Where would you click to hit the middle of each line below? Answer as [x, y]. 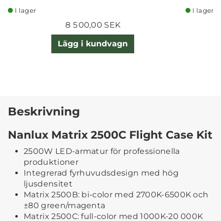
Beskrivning [44, 111]
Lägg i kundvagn [92, 44]
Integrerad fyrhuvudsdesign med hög [101, 173]
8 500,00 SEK [93, 25]
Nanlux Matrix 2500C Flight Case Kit [110, 135]
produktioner [51, 162]
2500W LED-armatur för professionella [102, 151]
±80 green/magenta [65, 206]
